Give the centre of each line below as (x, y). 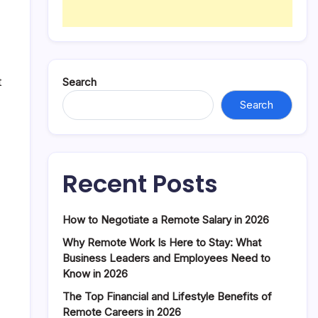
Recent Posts (140, 184)
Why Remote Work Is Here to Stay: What (162, 242)
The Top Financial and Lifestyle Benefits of (167, 296)
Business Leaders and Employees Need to (166, 258)
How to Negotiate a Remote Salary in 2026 (166, 220)
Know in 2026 (95, 274)
